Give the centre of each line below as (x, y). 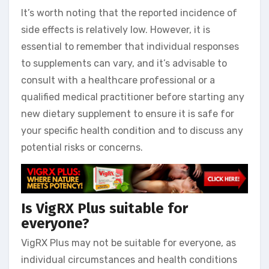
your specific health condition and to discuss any (132, 131)
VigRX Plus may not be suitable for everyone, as (128, 243)
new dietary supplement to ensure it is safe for (128, 114)
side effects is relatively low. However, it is (116, 30)
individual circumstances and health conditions (129, 260)
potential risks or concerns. (82, 148)
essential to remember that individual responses (130, 47)
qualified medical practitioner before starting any (133, 97)
